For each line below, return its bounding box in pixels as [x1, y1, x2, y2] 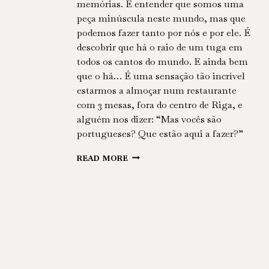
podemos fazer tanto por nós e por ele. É [77, 26, 250, 39]
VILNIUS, [127, 184, 166, 195]
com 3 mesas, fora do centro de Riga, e [77, 98, 243, 111]
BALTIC [127, 150, 160, 161]
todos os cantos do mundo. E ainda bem [77, 55, 248, 68]
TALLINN [127, 219, 167, 229]
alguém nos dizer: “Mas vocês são [77, 112, 222, 125]
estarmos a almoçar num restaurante [77, 83, 237, 97]
